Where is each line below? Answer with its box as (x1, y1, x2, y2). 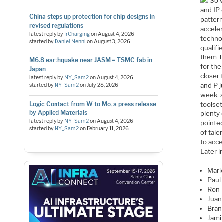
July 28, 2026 (86, 81, 118, 88)
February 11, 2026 (86, 125, 129, 132)
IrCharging (64, 30, 90, 37)
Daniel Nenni (54, 38, 86, 45)
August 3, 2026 (93, 38, 130, 45)
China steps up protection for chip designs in (29, 12, 155, 20)
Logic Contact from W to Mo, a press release (29, 100, 156, 108)
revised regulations (29, 21, 83, 29)
